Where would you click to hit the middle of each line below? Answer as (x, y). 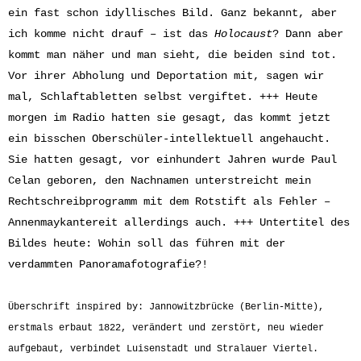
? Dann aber (308, 34)
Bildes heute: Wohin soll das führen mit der (147, 243)
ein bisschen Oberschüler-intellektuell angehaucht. (169, 139)
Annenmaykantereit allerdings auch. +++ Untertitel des (179, 222)
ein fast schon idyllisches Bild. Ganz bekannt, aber (172, 13)
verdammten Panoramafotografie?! (108, 264)
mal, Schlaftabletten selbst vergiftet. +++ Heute (163, 97)
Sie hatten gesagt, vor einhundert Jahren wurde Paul (172, 160)
